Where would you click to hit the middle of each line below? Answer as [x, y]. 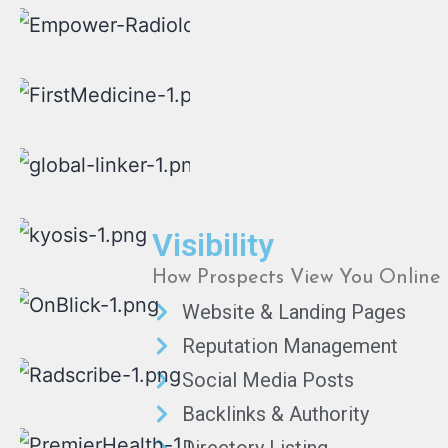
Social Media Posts [268, 380]
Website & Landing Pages [294, 312]
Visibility [213, 245]
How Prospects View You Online [296, 278]
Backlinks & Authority [275, 414]
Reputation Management [290, 346]
